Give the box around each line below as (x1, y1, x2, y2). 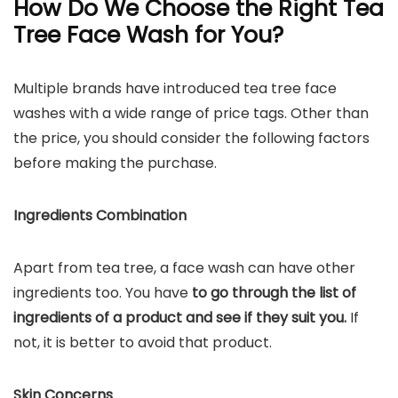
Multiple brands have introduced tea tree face (13, 78, 337, 99)
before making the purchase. (13, 153, 217, 173)
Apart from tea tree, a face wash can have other (13, 258, 355, 278)
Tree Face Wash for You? (13, 20, 283, 51)
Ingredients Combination (13, 205, 187, 226)
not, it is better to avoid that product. (13, 332, 272, 353)
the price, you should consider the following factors (13, 128, 370, 148)
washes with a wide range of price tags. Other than (13, 103, 369, 123)
